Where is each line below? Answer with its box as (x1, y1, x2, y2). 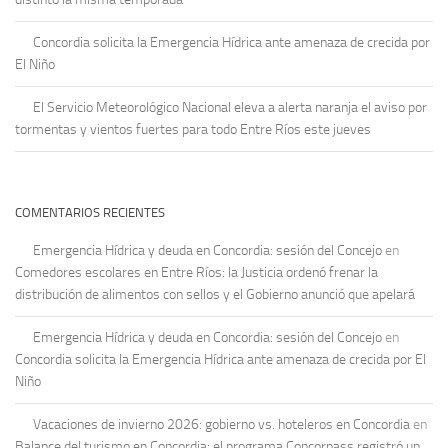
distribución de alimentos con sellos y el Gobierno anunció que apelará (15, 286, 415, 304)
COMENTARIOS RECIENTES (15, 205, 165, 221)
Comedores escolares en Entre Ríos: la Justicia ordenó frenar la (15, 264, 378, 282)
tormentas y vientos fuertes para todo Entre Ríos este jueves (15, 121, 371, 139)
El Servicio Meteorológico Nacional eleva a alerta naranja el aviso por (33, 99, 427, 117)
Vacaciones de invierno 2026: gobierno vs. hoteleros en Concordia (33, 416, 410, 434)
